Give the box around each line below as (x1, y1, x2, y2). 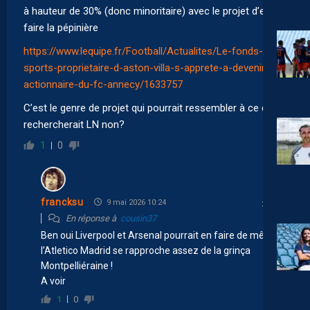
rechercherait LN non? (24, 118, 125, 131)
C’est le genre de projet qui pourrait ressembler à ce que (24, 101, 278, 114)
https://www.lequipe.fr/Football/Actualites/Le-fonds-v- (24, 44, 272, 57)
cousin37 (120, 212, 156, 224)
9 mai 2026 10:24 (104, 197, 166, 207)
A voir (41, 275, 66, 286)
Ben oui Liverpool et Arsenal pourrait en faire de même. (41, 229, 281, 241)
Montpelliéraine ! (41, 259, 113, 271)
